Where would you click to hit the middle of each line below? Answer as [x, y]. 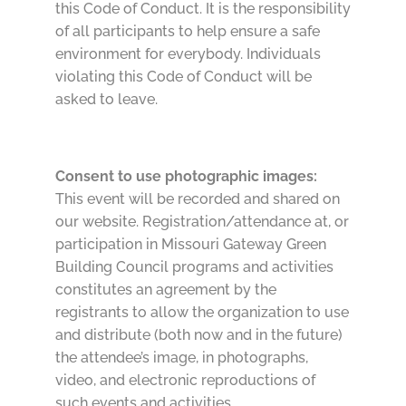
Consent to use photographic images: [188, 177]
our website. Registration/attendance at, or [202, 222]
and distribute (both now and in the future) [198, 335]
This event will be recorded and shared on [197, 199]
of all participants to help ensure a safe [187, 32]
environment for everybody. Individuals [188, 54]
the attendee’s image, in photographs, [181, 358]
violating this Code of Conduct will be [183, 77]
